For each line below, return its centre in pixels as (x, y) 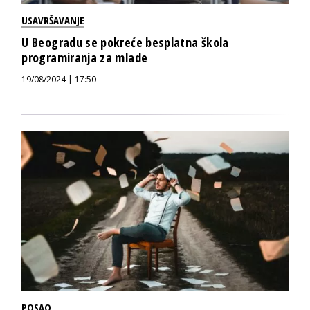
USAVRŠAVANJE (53, 20)
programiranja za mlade (85, 57)
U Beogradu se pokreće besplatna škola (125, 42)
